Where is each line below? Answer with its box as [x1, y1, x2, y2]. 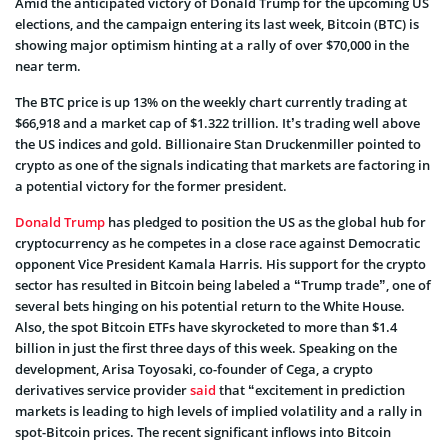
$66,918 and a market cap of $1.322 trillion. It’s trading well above [15, 113, 420, 132]
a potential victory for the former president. [15, 176, 287, 195]
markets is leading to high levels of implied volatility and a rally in [15, 401, 422, 420]
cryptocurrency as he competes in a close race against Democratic [15, 233, 420, 252]
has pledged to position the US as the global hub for [105, 212, 426, 231]
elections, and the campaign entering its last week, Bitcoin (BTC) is [15, 14, 419, 33]
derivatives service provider [15, 380, 190, 399]
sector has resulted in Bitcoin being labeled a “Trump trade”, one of [15, 275, 431, 294]
